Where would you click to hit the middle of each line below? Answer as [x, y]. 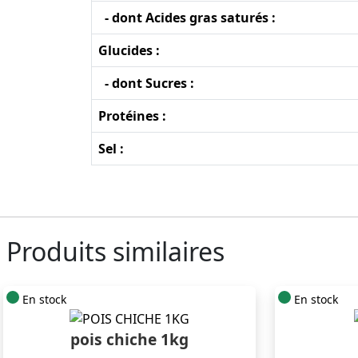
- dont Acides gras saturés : [187, 17]
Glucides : [129, 50]
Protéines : [132, 115]
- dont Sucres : [146, 83]
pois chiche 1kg [129, 340]
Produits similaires [115, 251]
